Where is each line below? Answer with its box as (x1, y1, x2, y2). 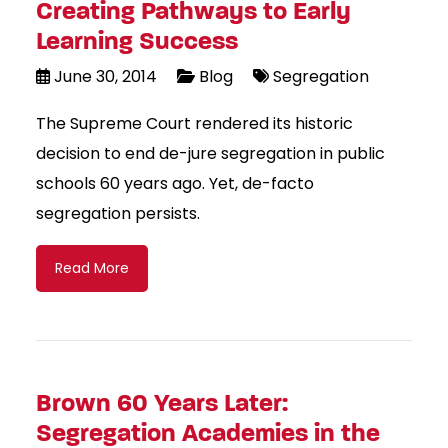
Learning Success (36, 26, 238, 58)
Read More (55, 258, 129, 279)
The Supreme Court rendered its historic (36, 112, 353, 136)
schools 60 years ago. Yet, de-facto (36, 172, 314, 196)
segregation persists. (36, 202, 200, 226)
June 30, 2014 (54, 65, 157, 89)
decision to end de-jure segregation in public (36, 142, 385, 166)
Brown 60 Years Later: (36, 388, 288, 420)
